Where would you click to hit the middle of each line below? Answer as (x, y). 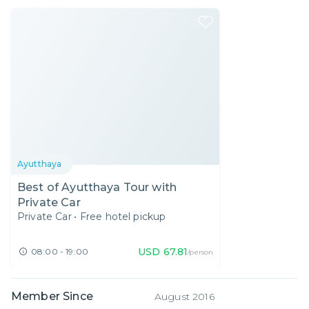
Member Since (52, 296)
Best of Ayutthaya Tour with (97, 187)
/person (201, 252)
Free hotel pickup (123, 216)
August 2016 (185, 296)
